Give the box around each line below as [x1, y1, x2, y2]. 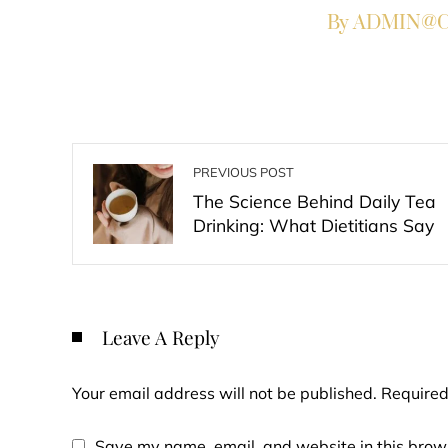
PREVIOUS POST [193, 164, 294, 180]
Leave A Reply [102, 324, 220, 350]
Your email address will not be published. [72, 383, 377, 403]
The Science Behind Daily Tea [193, 190, 436, 212]
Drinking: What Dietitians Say [193, 214, 434, 236]
